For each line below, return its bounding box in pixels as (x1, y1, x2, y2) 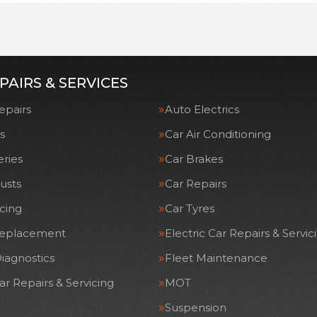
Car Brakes (165, 152, 223, 166)
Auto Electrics (165, 103, 239, 116)
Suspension (165, 301, 226, 314)
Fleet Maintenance (165, 251, 267, 265)
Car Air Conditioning (165, 127, 271, 141)
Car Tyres (165, 202, 214, 215)
